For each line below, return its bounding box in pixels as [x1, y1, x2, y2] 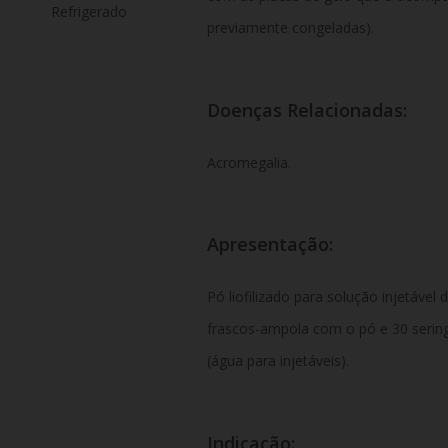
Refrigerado [50, 2, 127, 21]
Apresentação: [206, 232, 343, 257]
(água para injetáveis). [206, 351, 349, 371]
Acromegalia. [206, 152, 291, 172]
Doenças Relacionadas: [206, 97, 417, 122]
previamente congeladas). [206, 18, 374, 37]
